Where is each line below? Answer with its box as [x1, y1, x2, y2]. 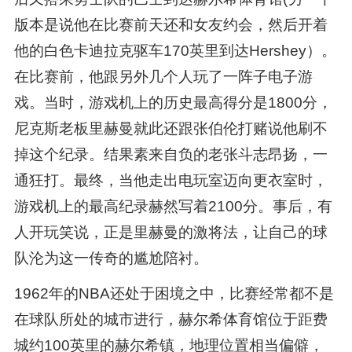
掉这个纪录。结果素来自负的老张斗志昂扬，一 [13, 145, 328, 163]
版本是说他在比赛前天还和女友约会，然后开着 [13, 16, 328, 33]
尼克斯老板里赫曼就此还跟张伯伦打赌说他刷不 [13, 119, 328, 137]
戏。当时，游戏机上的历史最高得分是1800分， [13, 93, 332, 111]
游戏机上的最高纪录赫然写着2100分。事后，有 [13, 197, 332, 214]
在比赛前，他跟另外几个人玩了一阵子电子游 [13, 68, 313, 85]
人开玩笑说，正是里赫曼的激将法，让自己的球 [13, 223, 328, 240]
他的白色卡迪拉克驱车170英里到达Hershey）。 [13, 42, 336, 59]
